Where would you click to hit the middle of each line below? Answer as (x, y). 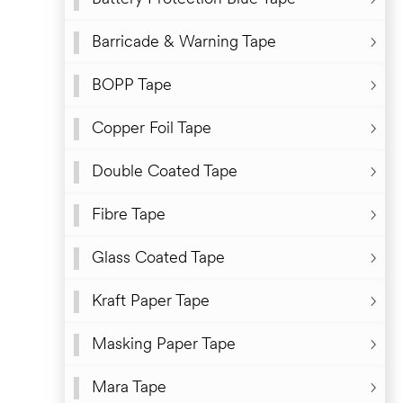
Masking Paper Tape (164, 345)
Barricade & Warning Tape (184, 42)
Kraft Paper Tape (151, 301)
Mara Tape (129, 388)
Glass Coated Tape (158, 258)
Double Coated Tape (165, 172)
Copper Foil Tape (152, 129)
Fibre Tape (129, 215)
